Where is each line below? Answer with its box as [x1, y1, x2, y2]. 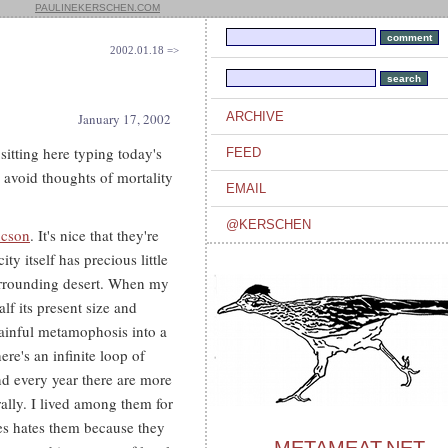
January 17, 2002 [78, 110, 171, 128]
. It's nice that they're [30, 225, 159, 245]
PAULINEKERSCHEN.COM [35, 2, 160, 13]
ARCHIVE [226, 109, 284, 124]
